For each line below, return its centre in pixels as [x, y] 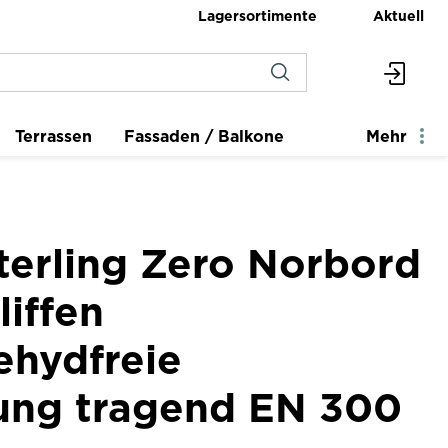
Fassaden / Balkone [204, 136]
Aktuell [398, 15]
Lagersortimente [257, 15]
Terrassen [53, 136]
